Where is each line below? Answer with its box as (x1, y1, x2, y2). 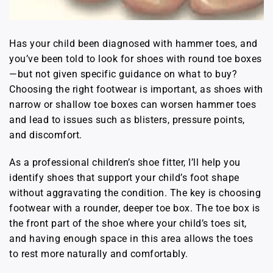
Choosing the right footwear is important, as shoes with (9, 83, 263, 95)
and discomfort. (9, 129, 82, 141)
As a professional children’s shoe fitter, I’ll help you (9, 156, 241, 168)
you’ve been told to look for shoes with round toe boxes (9, 52, 262, 65)
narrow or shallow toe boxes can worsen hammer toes (9, 98, 256, 110)
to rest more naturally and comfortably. (9, 247, 188, 260)
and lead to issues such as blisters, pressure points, (9, 113, 245, 126)
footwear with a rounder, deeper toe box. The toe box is (9, 202, 260, 214)
